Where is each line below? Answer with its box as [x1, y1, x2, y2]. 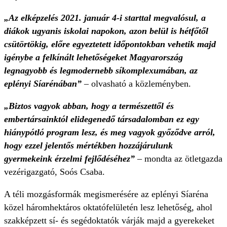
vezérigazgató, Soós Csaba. [4, 167, 105, 177]
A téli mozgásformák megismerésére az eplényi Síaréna [4, 189, 208, 200]
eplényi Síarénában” [4, 79, 82, 89]
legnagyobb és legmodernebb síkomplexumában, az [4, 65, 198, 76]
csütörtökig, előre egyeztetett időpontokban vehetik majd [4, 39, 216, 50]
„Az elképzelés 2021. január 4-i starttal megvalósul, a [4, 13, 206, 23]
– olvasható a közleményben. [82, 79, 191, 89]
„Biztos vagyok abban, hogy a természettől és [4, 101, 174, 111]
